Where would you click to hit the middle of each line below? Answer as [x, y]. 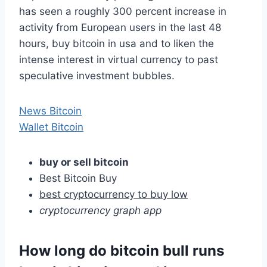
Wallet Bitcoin [51, 127]
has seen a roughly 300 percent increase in [123, 11]
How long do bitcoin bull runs [122, 250]
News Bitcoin [50, 111]
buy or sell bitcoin [84, 162]
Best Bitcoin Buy [78, 178]
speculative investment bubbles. [97, 75]
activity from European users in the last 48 [120, 27]
